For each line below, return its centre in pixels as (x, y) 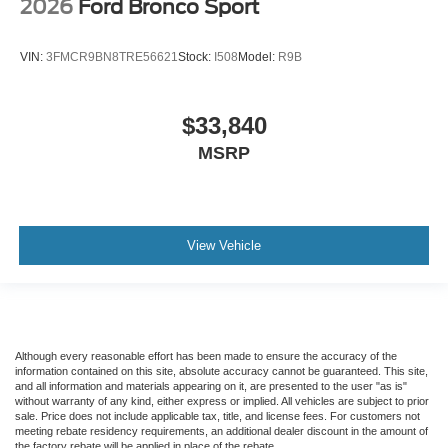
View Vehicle (224, 245)
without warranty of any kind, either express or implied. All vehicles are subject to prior (222, 401)
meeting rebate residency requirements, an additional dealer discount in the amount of (221, 431)
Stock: (196, 56)
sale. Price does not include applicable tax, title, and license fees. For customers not (217, 416)
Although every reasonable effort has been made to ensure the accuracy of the (206, 356)
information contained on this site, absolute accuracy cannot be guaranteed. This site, (221, 371)
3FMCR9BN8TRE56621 (112, 56)
